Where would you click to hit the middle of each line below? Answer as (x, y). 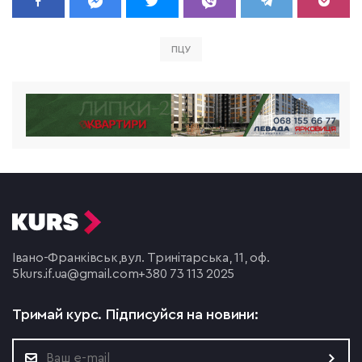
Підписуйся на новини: (182, 315)
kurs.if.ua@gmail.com (79, 274)
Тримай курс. (59, 315)
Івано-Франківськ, (67, 258)
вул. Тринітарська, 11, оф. (195, 258)
